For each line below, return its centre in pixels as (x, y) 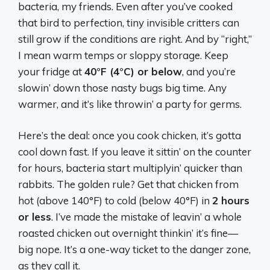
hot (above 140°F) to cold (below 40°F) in (115, 200)
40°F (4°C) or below (133, 71)
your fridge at (51, 71)
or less (35, 217)
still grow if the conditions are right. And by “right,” (135, 39)
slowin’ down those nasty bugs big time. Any (122, 87)
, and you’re (209, 71)
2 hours (231, 200)
